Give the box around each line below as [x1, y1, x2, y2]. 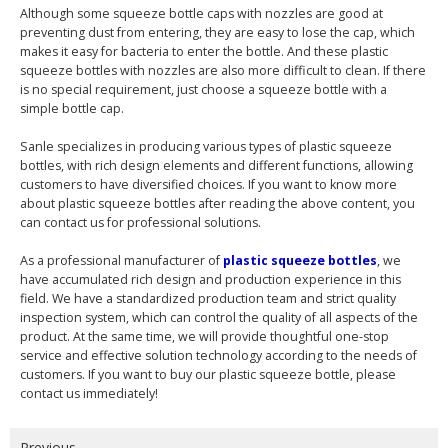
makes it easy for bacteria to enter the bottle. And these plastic [20, 42, 388, 60]
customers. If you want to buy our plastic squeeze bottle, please [20, 365, 396, 383]
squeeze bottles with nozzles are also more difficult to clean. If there [20, 61, 426, 79]
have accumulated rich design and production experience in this [20, 270, 401, 288]
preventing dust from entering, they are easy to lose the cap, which [20, 23, 415, 41]
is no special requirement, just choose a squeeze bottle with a [20, 80, 387, 98]
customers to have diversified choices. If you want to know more [20, 175, 397, 193]
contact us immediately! [20, 384, 158, 402]
